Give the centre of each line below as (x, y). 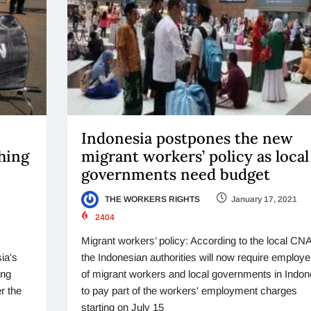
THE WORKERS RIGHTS (151, 199)
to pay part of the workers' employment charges (189, 291)
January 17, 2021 (264, 199)
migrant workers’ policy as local (195, 156)
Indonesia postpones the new (187, 138)
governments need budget (175, 174)
